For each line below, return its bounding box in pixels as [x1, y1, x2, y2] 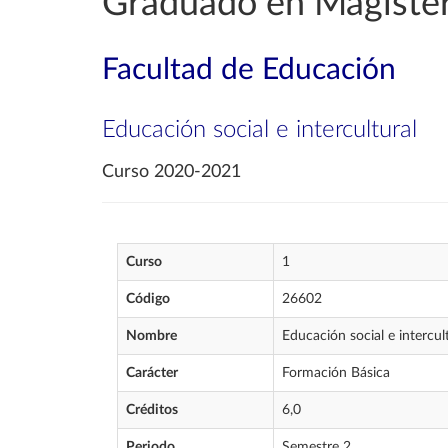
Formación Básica [282, 366, 390, 380]
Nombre [126, 329, 177, 343]
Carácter [126, 366, 178, 380]
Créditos [126, 403, 178, 417]
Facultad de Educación [102, 55, 396, 85]
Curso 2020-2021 [102, 163, 241, 181]
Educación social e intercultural [102, 118, 417, 142]
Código [126, 292, 170, 306]
